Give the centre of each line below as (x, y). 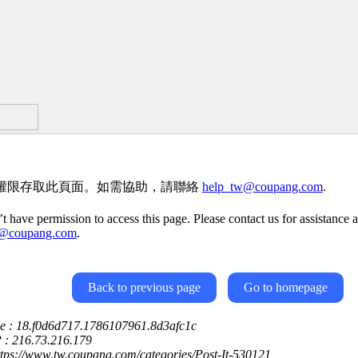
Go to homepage (286, 287)
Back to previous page (144, 287)
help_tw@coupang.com (263, 187)
